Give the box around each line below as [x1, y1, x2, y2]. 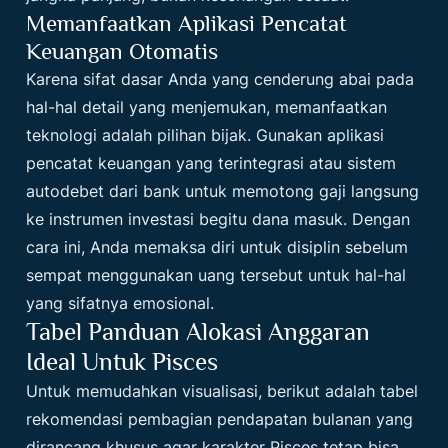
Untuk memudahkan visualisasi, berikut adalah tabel [26, 381, 419, 402]
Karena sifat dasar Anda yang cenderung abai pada [26, 69, 415, 90]
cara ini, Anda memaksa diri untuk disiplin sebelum [26, 237, 409, 258]
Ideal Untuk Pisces [26, 347, 219, 377]
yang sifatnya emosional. [26, 293, 215, 314]
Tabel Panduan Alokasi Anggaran [26, 317, 371, 347]
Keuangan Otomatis [26, 38, 219, 65]
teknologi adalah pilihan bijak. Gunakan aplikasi [26, 125, 385, 146]
